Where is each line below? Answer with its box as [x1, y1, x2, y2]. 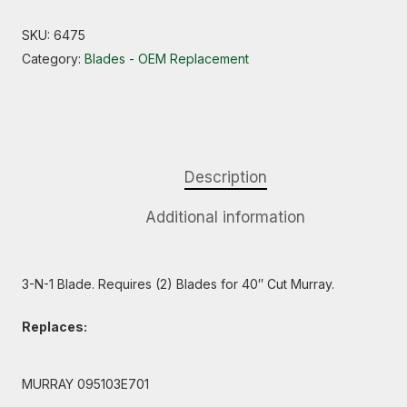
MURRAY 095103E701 [22, 376, 149, 392]
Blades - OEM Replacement [84, 51, 249, 66]
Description [184, 168, 267, 186]
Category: [22, 51, 84, 66]
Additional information [145, 208, 305, 226]
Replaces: [22, 319, 87, 334]
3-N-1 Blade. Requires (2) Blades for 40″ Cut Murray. [22, 276, 334, 292]
